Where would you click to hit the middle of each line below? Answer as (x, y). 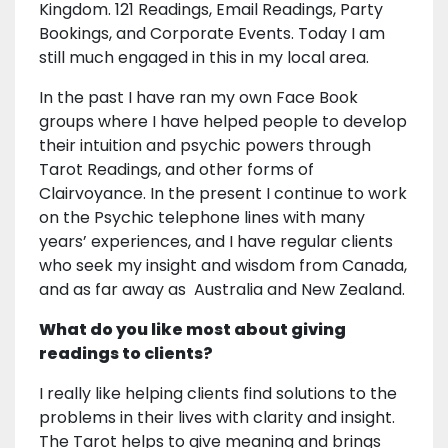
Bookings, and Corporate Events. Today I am (212, 34)
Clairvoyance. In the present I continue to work (223, 194)
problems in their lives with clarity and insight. (217, 418)
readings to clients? (126, 354)
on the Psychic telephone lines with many (202, 218)
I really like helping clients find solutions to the (218, 394)
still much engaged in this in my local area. (208, 58)
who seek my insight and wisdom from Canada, (223, 266)
